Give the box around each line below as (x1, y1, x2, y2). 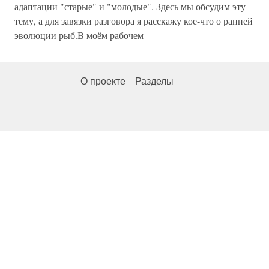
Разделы (135, 76, 174, 86)
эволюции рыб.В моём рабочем (14, 29, 144, 41)
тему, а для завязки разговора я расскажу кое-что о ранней (14, 14, 253, 27)
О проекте (80, 76, 125, 86)
